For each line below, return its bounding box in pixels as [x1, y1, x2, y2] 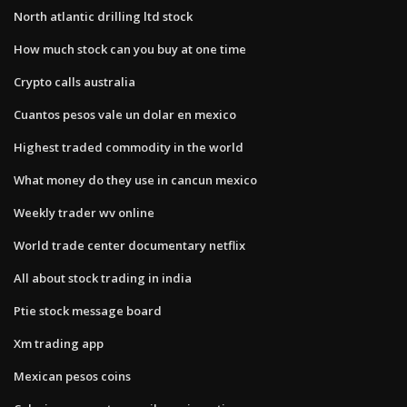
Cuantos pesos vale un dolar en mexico [14, 105, 236, 123]
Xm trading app [14, 334, 104, 352]
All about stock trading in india [14, 269, 192, 286]
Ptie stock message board [14, 302, 162, 319]
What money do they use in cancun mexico [14, 171, 257, 188]
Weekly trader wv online [14, 203, 154, 221]
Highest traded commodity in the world [14, 138, 243, 155]
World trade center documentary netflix [14, 236, 245, 253]
